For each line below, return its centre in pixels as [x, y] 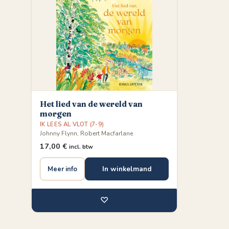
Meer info [62, 169]
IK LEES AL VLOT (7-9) [72, 124]
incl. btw [81, 147]
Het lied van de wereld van [91, 104]
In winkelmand [127, 169]
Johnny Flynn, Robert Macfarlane [86, 133]
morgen [56, 114]
